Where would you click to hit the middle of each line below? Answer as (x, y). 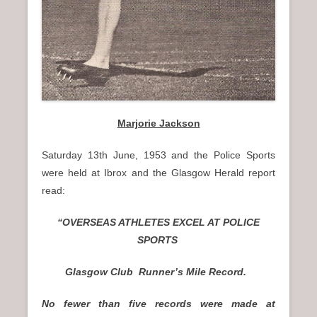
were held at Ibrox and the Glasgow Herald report (158, 173)
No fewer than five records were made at (158, 304)
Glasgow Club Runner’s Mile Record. (158, 272)
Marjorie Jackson (158, 123)
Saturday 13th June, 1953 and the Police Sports (158, 155)
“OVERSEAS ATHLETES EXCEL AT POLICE (158, 223)
